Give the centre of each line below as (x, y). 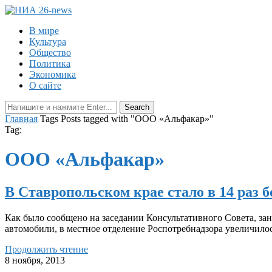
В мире (44, 31)
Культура (48, 42)
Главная (21, 119)
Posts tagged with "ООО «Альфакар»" (137, 119)
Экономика (53, 74)
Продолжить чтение (46, 249)
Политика (50, 63)
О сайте (45, 85)
